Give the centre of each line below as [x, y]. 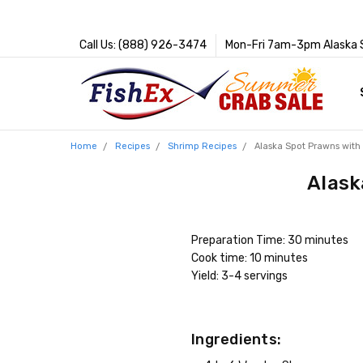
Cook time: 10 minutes [250, 258]
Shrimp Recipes [202, 146]
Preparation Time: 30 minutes [270, 240]
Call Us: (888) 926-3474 [143, 45]
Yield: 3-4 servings [240, 275]
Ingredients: [237, 339]
